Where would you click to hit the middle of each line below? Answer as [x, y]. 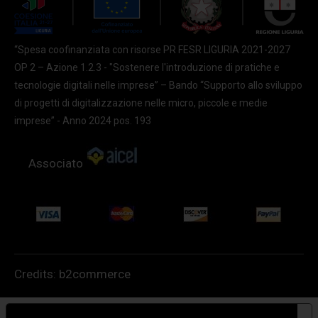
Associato [57, 163]
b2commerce [95, 274]
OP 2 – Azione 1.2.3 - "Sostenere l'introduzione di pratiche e [147, 67]
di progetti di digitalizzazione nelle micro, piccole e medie [141, 103]
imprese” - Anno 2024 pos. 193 [83, 120]
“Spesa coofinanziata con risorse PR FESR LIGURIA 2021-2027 [152, 49]
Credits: [37, 274]
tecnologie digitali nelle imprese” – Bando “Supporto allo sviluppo [158, 85]
